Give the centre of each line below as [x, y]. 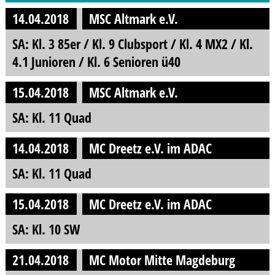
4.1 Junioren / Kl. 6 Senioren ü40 [96, 62]
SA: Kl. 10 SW [46, 229]
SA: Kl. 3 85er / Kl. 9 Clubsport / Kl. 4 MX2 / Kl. [132, 44]
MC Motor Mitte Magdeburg [162, 260]
